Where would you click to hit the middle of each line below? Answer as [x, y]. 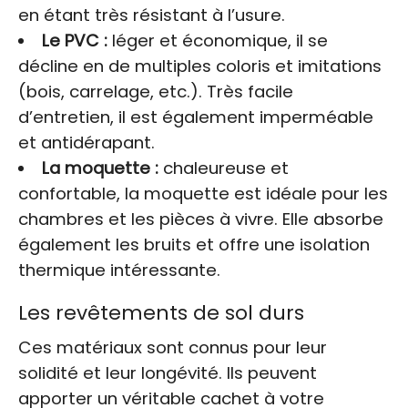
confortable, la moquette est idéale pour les [203, 194]
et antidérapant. [87, 143]
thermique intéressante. [119, 270]
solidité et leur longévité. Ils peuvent [168, 373]
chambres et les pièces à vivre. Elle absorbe [201, 219]
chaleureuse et [223, 168]
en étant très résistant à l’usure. [152, 15]
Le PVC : [74, 41]
